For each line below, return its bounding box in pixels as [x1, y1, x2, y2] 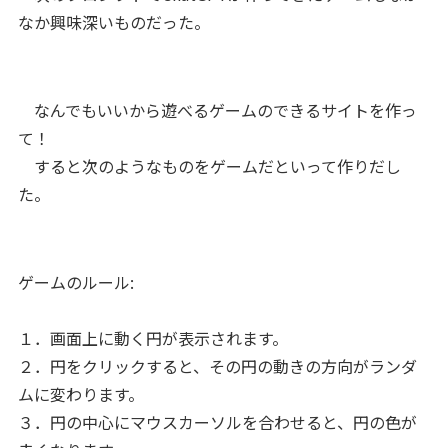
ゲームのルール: [17, 269, 134, 294]
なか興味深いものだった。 [17, 9, 210, 34]
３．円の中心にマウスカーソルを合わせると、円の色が [17, 409, 417, 434]
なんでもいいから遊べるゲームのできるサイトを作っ [17, 97, 417, 122]
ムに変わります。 [17, 381, 144, 406]
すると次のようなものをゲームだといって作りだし [17, 153, 401, 178]
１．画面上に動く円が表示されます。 [17, 325, 288, 350]
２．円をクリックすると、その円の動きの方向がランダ [17, 353, 417, 378]
